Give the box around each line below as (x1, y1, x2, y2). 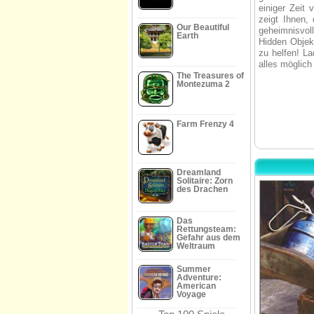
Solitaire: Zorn (177, 176, 233, 186)
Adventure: (177, 273, 221, 282)
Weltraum (177, 241, 215, 251)
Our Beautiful (177, 22, 229, 32)
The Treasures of (177, 71, 244, 81)
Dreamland (177, 168, 221, 177)
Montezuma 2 (177, 79, 230, 89)
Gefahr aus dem (177, 233, 240, 243)
